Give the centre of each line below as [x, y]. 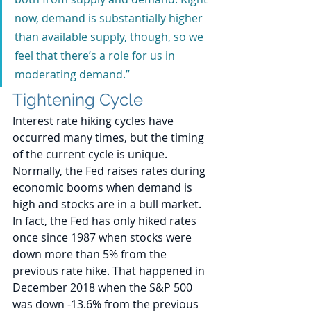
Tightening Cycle [78, 100]
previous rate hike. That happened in [110, 271]
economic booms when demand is [104, 188]
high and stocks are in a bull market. [108, 204]
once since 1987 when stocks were [103, 238]
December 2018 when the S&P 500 [104, 288]
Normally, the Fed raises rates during [110, 171]
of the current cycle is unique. [91, 154]
